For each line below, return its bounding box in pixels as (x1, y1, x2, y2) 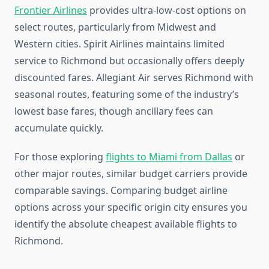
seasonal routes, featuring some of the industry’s (14, 88, 239, 101)
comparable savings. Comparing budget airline (14, 184, 228, 198)
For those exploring (14, 150, 106, 164)
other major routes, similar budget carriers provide (14, 167, 247, 181)
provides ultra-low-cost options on (87, 4, 246, 17)
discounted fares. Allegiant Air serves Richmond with (14, 71, 253, 85)
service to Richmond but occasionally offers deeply (14, 54, 244, 68)
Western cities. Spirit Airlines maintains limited (14, 37, 225, 51)
